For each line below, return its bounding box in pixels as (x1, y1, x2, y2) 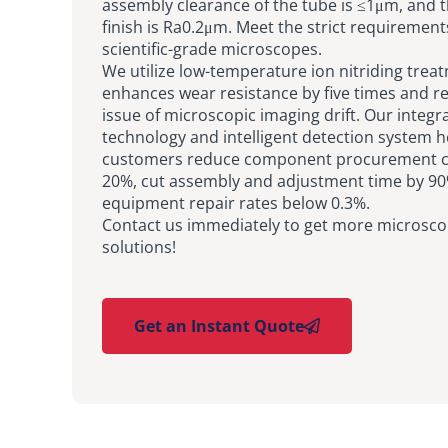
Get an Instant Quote (134, 314, 304, 337)
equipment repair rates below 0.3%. (102, 191, 370, 214)
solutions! (102, 235, 176, 258)
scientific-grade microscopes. (102, 37, 322, 60)
